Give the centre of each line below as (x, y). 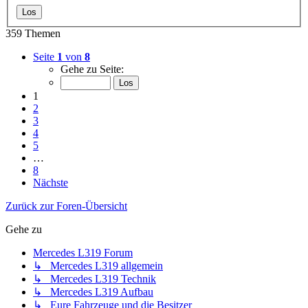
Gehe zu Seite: (92, 69)
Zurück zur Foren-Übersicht (66, 206)
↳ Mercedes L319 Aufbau (93, 292)
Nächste (51, 183)
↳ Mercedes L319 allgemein (98, 266)
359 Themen (33, 34)
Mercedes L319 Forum (83, 253)
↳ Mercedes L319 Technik (95, 279)
